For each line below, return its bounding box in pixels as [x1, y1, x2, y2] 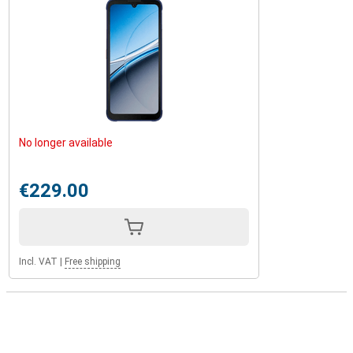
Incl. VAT [19, 256, 58, 267]
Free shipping [65, 256, 121, 267]
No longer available [19, 136, 113, 149]
